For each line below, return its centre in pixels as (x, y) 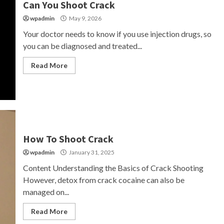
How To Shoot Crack (68, 139)
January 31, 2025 (91, 152)
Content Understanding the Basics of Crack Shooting (113, 168)
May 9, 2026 (84, 18)
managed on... (46, 192)
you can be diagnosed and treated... (82, 46)
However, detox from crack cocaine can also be (103, 180)
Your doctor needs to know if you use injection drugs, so (117, 34)
